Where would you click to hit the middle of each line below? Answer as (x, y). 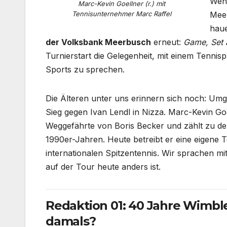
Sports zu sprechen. (85, 70)
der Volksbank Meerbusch (98, 42)
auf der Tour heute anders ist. (103, 167)
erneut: (167, 42)
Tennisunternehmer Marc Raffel (122, 14)
